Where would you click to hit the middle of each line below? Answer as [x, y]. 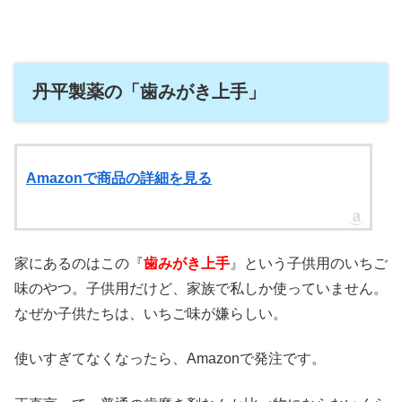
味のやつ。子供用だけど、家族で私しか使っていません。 [201, 288]
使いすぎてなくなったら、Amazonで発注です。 [170, 359]
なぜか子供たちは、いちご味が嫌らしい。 [151, 313]
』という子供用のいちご [309, 263]
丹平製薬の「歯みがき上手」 [149, 91]
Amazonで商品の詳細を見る [119, 178]
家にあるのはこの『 [79, 263]
